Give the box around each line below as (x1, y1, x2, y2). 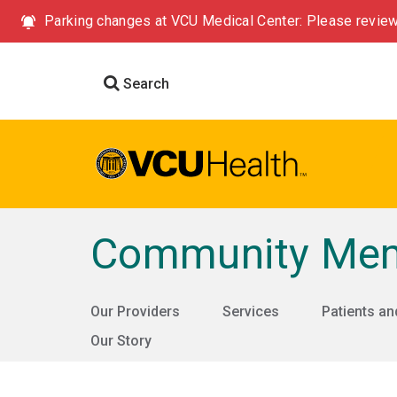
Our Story (90, 332, 152, 349)
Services (222, 303, 279, 320)
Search (120, 75, 169, 92)
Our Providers (90, 303, 180, 320)
